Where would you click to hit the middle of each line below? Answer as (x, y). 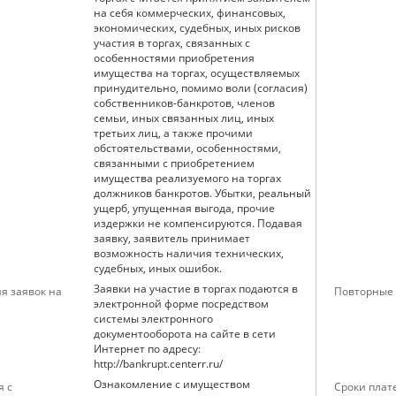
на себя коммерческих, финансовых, (190, 13)
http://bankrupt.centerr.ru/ (158, 364)
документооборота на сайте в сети (185, 334)
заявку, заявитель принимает (172, 238)
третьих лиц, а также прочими (173, 133)
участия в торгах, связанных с (172, 43)
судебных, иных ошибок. (158, 268)
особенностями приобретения (174, 58)
